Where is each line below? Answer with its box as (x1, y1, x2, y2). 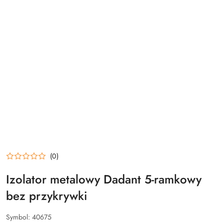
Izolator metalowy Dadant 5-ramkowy (6, 170, 201, 188)
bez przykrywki (6, 187, 87, 205)
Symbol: (6, 212, 32, 222)
